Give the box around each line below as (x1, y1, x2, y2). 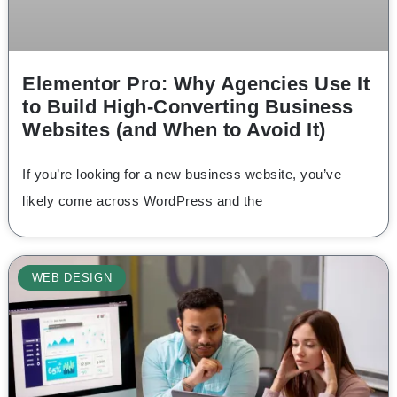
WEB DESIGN (31, 271, 113, 285)
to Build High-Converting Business (22, 95, 354, 118)
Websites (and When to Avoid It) (22, 118, 326, 141)
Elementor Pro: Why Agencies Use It (22, 72, 370, 95)
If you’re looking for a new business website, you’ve (22, 167, 341, 183)
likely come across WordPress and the (22, 193, 262, 209)
